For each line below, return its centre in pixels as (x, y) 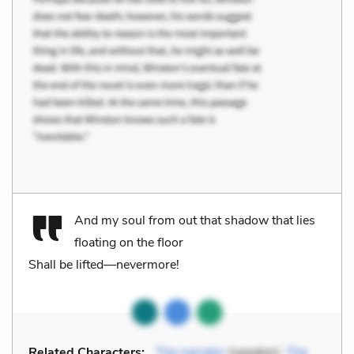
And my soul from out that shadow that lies (195, 220)
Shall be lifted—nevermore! (104, 264)
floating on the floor (129, 242)
